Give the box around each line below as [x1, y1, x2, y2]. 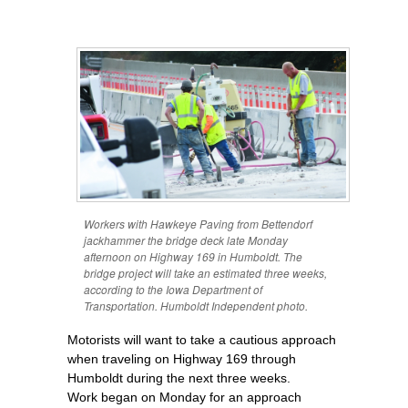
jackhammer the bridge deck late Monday [84, 231, 288, 248]
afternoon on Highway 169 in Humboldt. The [84, 248, 302, 264]
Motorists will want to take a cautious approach [67, 331, 336, 347]
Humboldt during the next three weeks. [67, 370, 291, 385]
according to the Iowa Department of [84, 280, 262, 297]
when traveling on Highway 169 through [67, 351, 296, 366]
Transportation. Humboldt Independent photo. [84, 297, 308, 313]
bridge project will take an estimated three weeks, [84, 264, 327, 280]
